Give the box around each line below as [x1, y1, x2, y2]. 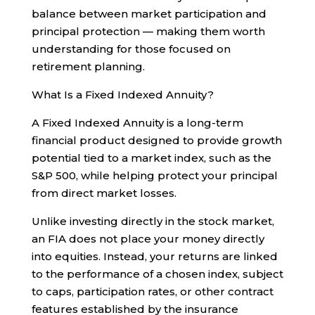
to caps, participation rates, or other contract [31, 285, 274, 299]
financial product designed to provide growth [31, 134, 282, 148]
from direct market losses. [31, 186, 176, 200]
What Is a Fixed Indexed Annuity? [31, 88, 214, 102]
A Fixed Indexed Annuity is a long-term [31, 116, 243, 130]
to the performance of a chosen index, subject [31, 267, 283, 281]
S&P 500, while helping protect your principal [31, 169, 278, 183]
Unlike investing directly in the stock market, [31, 214, 274, 229]
